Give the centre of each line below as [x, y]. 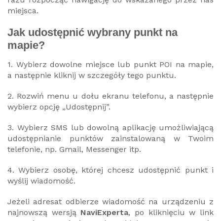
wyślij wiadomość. [41, 181]
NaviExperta [105, 212]
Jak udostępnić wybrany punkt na [92, 32]
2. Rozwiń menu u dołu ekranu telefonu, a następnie [110, 96]
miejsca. [23, 10]
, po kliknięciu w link [171, 212]
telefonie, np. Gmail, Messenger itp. [74, 149]
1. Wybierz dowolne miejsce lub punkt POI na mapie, [110, 64]
